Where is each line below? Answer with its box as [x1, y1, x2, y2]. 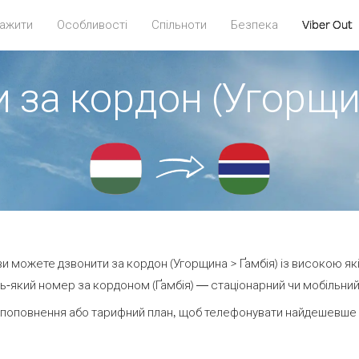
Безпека [230, 17, 278, 32]
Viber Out [301, 17, 353, 32]
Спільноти [151, 17, 207, 32]
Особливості [56, 17, 127, 32]
